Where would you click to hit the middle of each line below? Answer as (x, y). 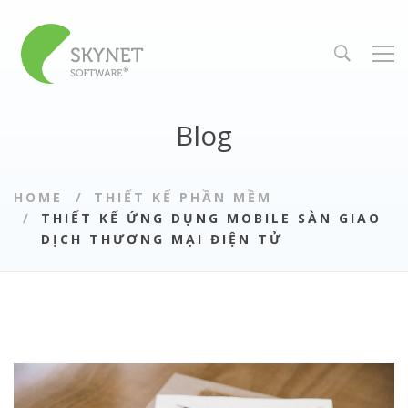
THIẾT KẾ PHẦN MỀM (183, 197)
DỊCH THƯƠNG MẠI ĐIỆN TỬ (162, 239)
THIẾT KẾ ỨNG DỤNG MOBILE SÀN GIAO (211, 218)
